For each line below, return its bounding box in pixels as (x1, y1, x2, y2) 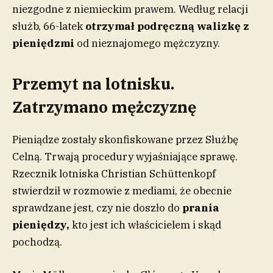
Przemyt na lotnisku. (12, 74, 174, 94)
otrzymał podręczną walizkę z (85, 19, 249, 33)
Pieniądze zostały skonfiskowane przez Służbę (12, 132, 238, 146)
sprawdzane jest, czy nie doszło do (12, 200, 180, 214)
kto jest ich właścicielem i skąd (69, 218, 221, 232)
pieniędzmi (12, 36, 77, 50)
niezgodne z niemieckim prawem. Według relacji (12, 2, 248, 16)
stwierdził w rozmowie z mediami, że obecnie (12, 183, 232, 197)
